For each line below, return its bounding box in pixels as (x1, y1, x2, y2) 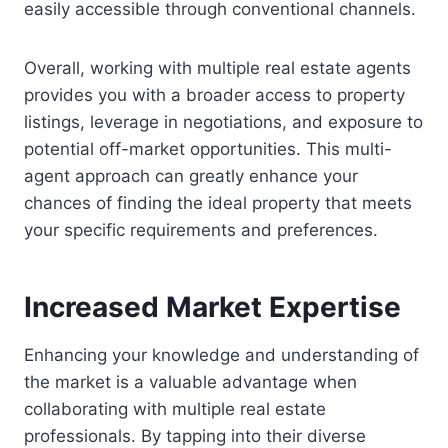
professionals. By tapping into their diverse (24, 425, 366, 446)
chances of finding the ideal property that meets (24, 192, 412, 213)
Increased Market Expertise (24, 289, 401, 324)
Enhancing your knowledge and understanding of (24, 344, 419, 365)
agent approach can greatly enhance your (24, 165, 358, 186)
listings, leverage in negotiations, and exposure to (24, 111, 423, 132)
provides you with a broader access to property (24, 84, 405, 105)
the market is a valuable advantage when (24, 371, 357, 392)
